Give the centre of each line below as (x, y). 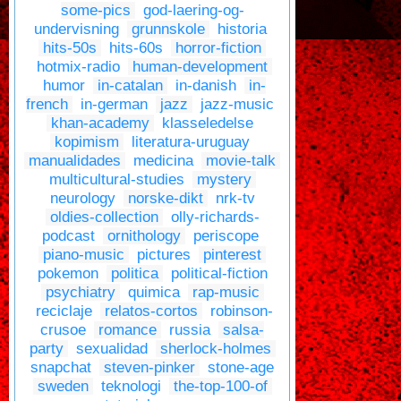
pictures (164, 255)
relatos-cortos (151, 311)
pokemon (68, 274)
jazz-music (237, 105)
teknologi (131, 387)
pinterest (232, 255)
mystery (224, 180)
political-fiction (219, 274)
